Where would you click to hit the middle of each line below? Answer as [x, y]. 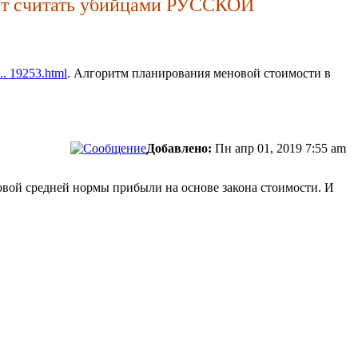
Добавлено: [179, 148]
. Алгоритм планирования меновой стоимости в [199, 73]
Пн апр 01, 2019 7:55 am [280, 148]
